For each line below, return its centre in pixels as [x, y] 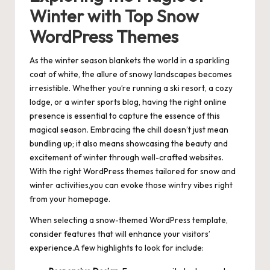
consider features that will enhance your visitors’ [120, 234]
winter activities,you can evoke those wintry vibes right [131, 185]
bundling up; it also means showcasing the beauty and [129, 144]
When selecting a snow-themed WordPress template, [129, 220]
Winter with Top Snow [114, 16]
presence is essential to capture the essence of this [125, 116]
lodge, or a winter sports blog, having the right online [128, 102]
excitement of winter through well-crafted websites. [127, 158]
